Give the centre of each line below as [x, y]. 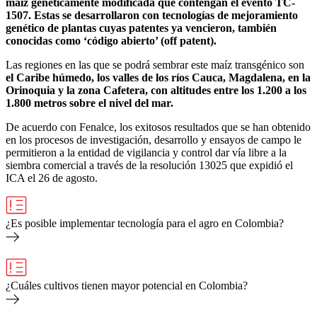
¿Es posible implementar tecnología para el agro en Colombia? [145, 223]
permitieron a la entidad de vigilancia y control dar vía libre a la [146, 152]
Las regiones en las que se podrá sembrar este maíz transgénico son [155, 64]
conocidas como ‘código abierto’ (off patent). [111, 40]
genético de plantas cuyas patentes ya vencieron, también [141, 28]
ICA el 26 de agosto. [52, 178]
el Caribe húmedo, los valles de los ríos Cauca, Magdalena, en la [158, 77]
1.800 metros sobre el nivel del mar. [90, 103]
